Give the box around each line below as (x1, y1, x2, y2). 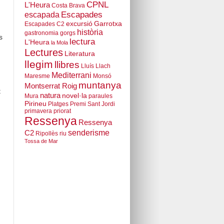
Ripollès (35, 130, 58, 137)
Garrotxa (93, 20, 122, 28)
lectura (69, 37, 95, 47)
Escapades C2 (24, 20, 64, 28)
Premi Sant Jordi (69, 100, 115, 108)
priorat (53, 107, 71, 115)
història (76, 27, 103, 37)
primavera (24, 107, 52, 115)
